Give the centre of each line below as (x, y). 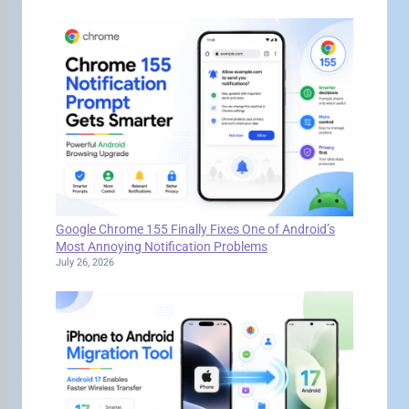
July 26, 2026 (85, 262)
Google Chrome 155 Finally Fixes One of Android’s (196, 229)
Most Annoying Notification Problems (162, 246)
